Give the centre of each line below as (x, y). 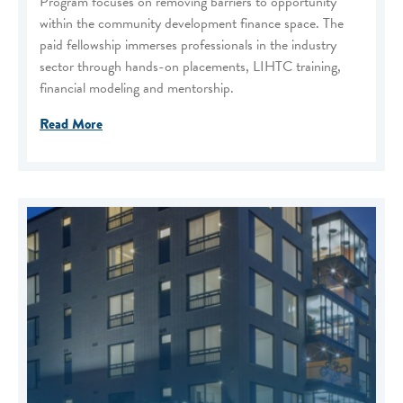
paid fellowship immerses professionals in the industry (188, 45)
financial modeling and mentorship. (137, 88)
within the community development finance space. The (192, 23)
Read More (71, 124)
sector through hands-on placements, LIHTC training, (190, 66)
